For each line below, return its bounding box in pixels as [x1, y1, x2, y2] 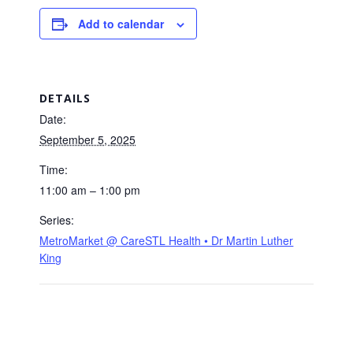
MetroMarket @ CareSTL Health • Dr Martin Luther [39, 232, 294, 248]
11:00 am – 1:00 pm [39, 181, 141, 198]
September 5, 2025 [39, 131, 136, 147]
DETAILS [39, 90, 91, 106]
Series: [39, 211, 75, 228]
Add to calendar [78, 16, 165, 32]
